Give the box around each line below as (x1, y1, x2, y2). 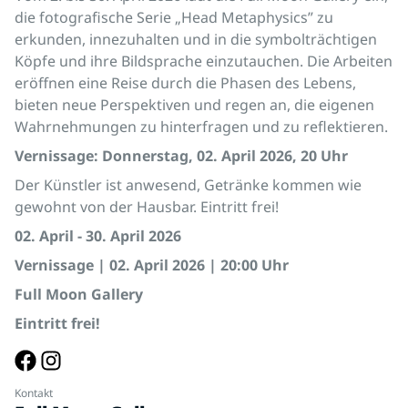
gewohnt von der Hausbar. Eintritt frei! (15, 196, 279, 217)
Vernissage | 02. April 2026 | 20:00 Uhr (15, 254, 289, 275)
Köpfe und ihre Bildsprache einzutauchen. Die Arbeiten (15, 50, 393, 71)
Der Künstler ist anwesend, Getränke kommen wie (15, 174, 362, 195)
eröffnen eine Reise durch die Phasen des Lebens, (15, 72, 356, 93)
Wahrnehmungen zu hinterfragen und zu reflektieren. (15, 116, 388, 137)
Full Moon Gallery (15, 283, 143, 304)
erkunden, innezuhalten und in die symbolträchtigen (15, 28, 377, 49)
